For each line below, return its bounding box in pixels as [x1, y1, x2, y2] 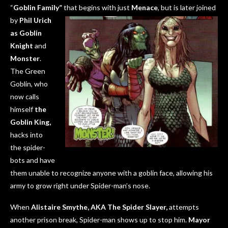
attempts [167, 203, 199, 212]
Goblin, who [10, 79, 48, 89]
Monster [10, 54, 40, 63]
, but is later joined [158, 3, 216, 12]
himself [10, 105, 35, 114]
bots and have [10, 156, 55, 165]
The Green [10, 67, 45, 76]
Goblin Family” [13, 3, 62, 12]
